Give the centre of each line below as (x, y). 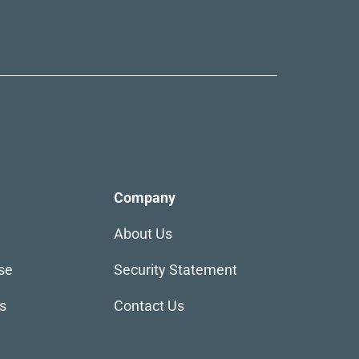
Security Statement (175, 269)
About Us (144, 233)
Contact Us (149, 305)
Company (146, 197)
